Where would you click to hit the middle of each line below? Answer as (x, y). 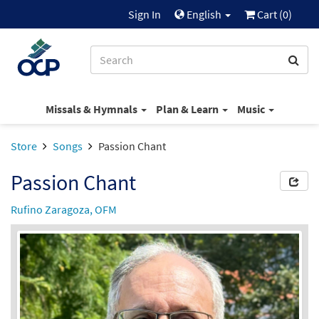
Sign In (145, 14)
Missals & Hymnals (92, 109)
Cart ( (269, 14)
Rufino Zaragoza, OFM (64, 209)
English (204, 14)
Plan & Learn (188, 109)
